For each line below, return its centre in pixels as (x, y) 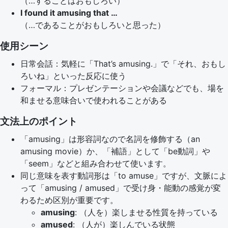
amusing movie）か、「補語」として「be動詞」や (115, 151)
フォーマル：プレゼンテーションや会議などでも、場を (122, 88)
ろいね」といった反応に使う (73, 76)
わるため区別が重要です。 (69, 200)
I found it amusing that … (69, 13)
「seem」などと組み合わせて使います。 (96, 163)
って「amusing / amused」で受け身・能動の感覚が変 (121, 188)
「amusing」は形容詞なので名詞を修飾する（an (110, 139)
